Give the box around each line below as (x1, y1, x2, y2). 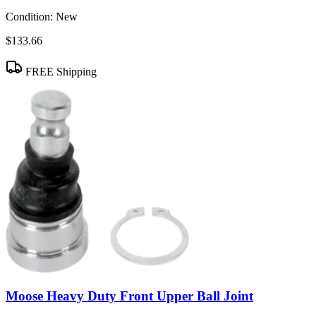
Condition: (6, 10, 53, 23)
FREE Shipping (23, 65, 97, 78)
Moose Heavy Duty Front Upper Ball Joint (6, 288, 253, 304)
